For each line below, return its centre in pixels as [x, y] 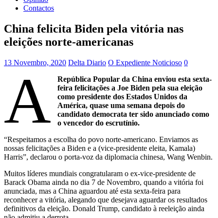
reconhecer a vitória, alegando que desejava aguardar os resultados [106, 200]
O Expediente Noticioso [145, 62]
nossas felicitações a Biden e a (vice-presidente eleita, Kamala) [100, 148]
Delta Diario [87, 62]
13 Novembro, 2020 [35, 62]
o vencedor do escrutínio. [99, 123]
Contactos [39, 8]
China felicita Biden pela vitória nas [94, 28]
